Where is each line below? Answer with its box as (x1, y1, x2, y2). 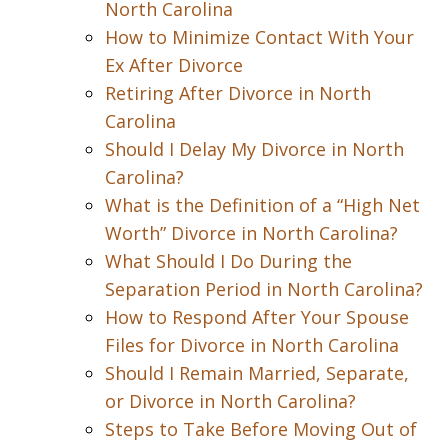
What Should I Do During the (105, 249, 352, 273)
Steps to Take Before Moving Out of (105, 417, 417, 441)
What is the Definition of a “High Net (105, 193, 420, 217)
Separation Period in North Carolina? (105, 277, 423, 301)
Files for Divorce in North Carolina (105, 333, 399, 357)
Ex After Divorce (105, 53, 243, 77)
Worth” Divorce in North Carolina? (105, 221, 398, 245)
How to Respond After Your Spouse (105, 305, 409, 329)
